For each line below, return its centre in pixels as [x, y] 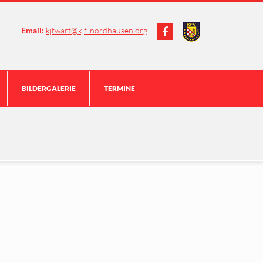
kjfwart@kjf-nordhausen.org [97, 31]
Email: [33, 31]
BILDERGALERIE [49, 88]
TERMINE [119, 88]
